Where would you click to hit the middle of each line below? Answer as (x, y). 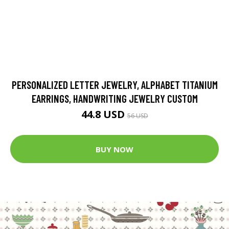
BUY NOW (114, 149)
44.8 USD (104, 114)
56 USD (138, 116)
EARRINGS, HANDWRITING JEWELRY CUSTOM (114, 99)
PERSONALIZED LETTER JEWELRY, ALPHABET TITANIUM (114, 85)
